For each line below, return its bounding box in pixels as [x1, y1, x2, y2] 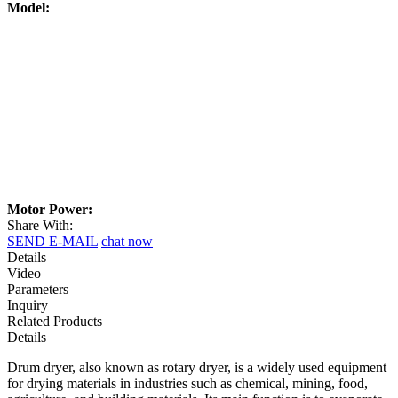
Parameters [7, 282, 68, 298]
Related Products [7, 314, 102, 330]
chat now [101, 234, 153, 250]
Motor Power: [7, 202, 92, 218]
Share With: [7, 218, 73, 234]
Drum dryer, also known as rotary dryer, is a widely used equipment [7, 360, 386, 376]
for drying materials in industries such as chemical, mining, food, [7, 376, 368, 392]
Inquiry [7, 298, 48, 314]
